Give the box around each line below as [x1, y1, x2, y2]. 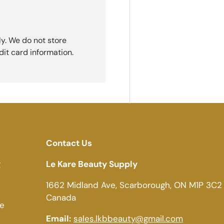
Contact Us [46, 137, 92, 149]
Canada [46, 192, 76, 203]
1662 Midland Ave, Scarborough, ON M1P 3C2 [46, 179, 222, 191]
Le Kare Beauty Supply [46, 158, 137, 170]
